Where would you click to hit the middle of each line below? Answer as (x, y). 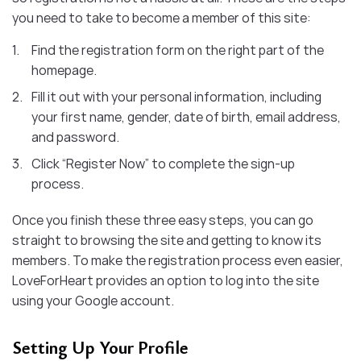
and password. (75, 137)
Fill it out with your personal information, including (176, 96)
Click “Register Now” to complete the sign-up (163, 163)
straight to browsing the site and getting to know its (167, 240)
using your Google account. (93, 300)
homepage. (64, 70)
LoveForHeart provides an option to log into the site (166, 280)
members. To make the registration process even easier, (178, 260)
